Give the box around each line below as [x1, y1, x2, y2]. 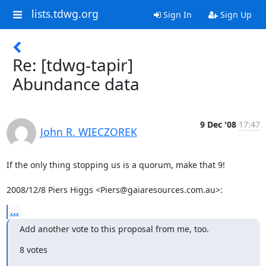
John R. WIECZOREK [40, 125, 137, 139]
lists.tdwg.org [31, 7, 99, 21]
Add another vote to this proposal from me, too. [19, 223, 209, 235]
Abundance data [12, 72, 140, 95]
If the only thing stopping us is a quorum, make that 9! [6, 159, 225, 170]
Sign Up [217, 9, 252, 20]
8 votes [19, 244, 47, 255]
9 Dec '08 [199, 119, 236, 130]
